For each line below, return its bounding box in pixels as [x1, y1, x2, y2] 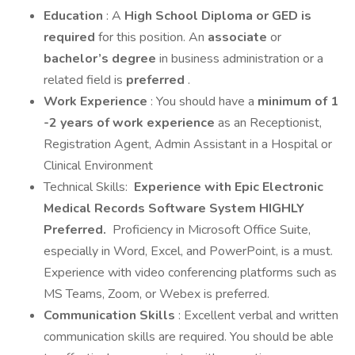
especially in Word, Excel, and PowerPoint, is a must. [44, 242, 333, 260]
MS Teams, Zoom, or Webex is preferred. [44, 285, 269, 303]
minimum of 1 [258, 93, 338, 110]
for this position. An [98, 29, 208, 46]
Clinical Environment [44, 157, 153, 174]
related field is [44, 71, 126, 89]
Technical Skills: [44, 178, 131, 196]
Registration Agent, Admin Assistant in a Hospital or [44, 136, 332, 153]
